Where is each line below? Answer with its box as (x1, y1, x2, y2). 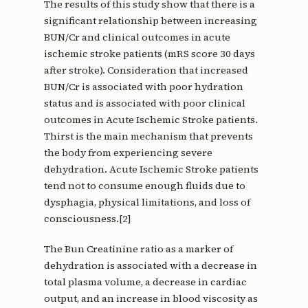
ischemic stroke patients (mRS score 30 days (43, 47, 255, 61)
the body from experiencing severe (43, 146, 212, 160)
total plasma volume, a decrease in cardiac (43, 275, 247, 289)
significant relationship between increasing (43, 14, 257, 28)
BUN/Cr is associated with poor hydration (43, 80, 243, 94)
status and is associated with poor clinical (43, 96, 245, 111)
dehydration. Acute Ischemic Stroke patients (43, 162, 258, 177)
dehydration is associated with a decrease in (43, 258, 257, 273)
